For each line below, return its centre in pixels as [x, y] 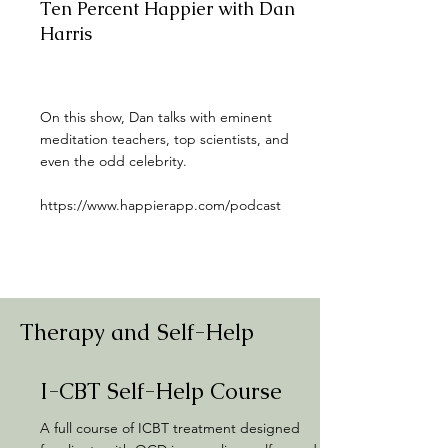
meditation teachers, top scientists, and [164, 139]
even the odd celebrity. [113, 161]
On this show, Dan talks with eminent [156, 117]
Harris [66, 33]
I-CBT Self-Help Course [161, 391]
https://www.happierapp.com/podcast [160, 205]
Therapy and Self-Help [137, 332]
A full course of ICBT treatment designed [170, 428]
